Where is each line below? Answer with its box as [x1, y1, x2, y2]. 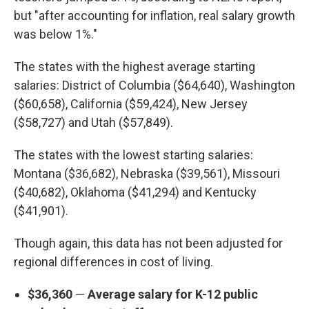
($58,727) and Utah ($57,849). [14, 115, 173, 130]
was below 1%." [14, 27, 97, 41]
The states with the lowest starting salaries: [14, 148, 253, 162]
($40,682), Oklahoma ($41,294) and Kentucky [14, 185, 257, 199]
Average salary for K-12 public [85, 287, 258, 301]
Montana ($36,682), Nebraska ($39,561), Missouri [14, 166, 280, 181]
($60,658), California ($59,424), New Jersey [14, 97, 248, 111]
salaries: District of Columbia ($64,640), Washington [14, 78, 295, 92]
